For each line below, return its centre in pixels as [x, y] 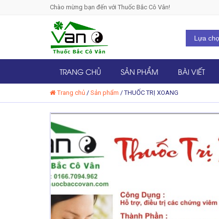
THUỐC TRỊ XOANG [151, 92]
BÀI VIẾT [191, 71]
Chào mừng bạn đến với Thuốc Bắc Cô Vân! [110, 7]
